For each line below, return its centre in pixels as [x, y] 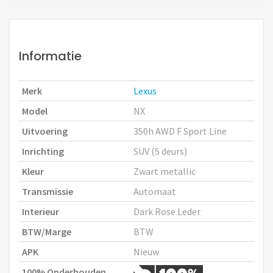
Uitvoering [45, 131]
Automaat [155, 191]
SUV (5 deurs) [160, 151]
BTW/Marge [47, 231]
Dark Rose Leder [167, 211]
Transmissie [48, 191]
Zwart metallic [165, 171]
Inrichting [43, 151]
